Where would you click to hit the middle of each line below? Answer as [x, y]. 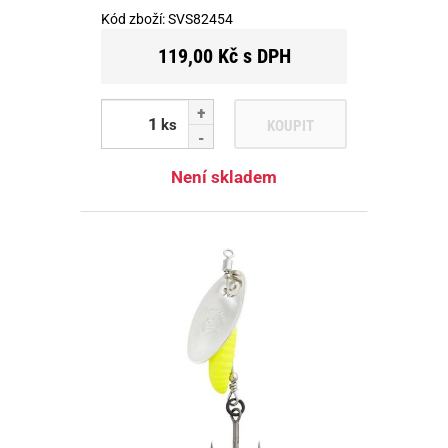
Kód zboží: [134, 18]
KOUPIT [290, 125]
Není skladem [224, 176]
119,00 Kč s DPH [224, 55]
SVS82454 [200, 18]
